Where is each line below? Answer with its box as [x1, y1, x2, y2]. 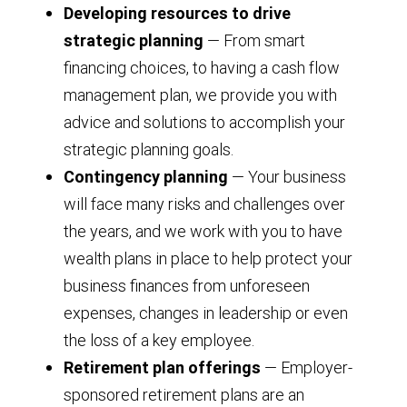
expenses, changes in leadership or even [64, 303, 348, 323]
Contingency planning [64, 166, 228, 187]
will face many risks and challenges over [64, 194, 345, 214]
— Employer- [261, 357, 352, 378]
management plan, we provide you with [64, 84, 337, 105]
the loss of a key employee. [64, 330, 258, 351]
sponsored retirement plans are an [64, 384, 304, 405]
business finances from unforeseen [64, 275, 310, 296]
